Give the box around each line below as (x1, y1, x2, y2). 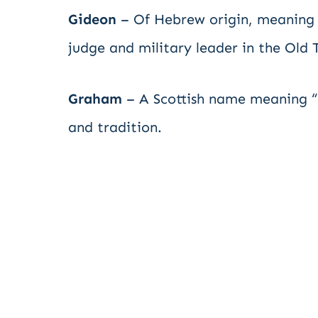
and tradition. (68, 119, 162, 136)
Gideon (68, 11, 116, 28)
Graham (68, 90, 122, 107)
